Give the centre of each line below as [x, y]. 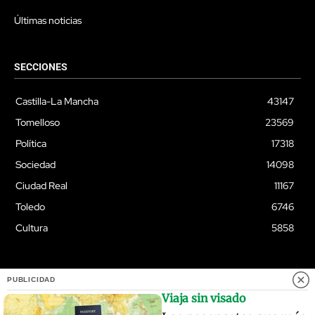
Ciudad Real [41, 186]
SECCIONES [41, 67]
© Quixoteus [157, 292]
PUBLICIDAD [31, 279]
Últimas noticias [48, 21]
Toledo [30, 207]
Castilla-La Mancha [57, 102]
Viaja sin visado [204, 298]
